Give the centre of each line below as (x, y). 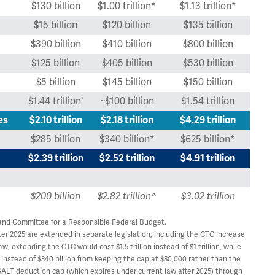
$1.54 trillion (208, 101)
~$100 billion (127, 101)
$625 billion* (208, 139)
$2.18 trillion (127, 120)
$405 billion (127, 63)
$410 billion (127, 44)
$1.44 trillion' (56, 101)
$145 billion (127, 82)
